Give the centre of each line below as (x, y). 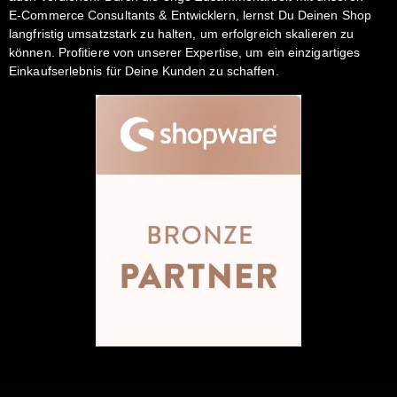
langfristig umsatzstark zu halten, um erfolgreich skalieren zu (182, 35)
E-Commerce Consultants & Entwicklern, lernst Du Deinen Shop (190, 16)
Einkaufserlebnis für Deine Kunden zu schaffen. (144, 72)
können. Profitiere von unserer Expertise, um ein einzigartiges (185, 53)
